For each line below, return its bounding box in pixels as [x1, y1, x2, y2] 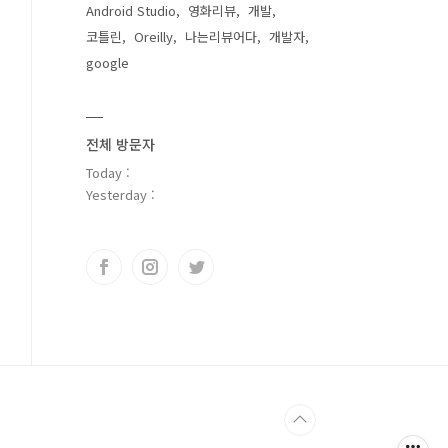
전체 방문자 [86, 134, 155, 154]
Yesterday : [86, 185, 155, 204]
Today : [86, 163, 130, 182]
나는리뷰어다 [185, 27, 257, 46]
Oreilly [134, 27, 173, 46]
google [86, 53, 129, 72]
